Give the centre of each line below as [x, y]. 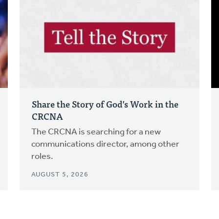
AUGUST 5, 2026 [60, 175]
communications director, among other [105, 145]
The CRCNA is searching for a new [96, 132]
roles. [42, 157]
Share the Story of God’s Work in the [105, 104]
